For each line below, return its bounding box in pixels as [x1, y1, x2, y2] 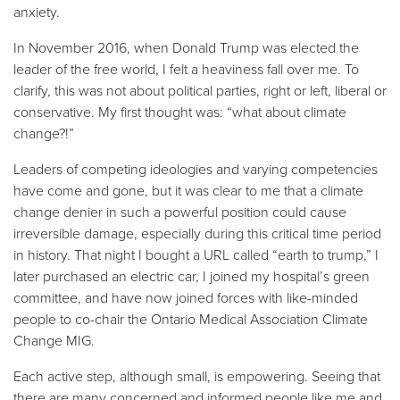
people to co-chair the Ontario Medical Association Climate [13, 308, 368, 329]
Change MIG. [13, 329, 95, 350]
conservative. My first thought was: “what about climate [13, 101, 346, 121]
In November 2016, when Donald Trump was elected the [13, 37, 359, 57]
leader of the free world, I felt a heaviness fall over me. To [13, 58, 359, 79]
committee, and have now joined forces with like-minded [13, 287, 358, 307]
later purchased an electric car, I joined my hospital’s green [13, 265, 370, 286]
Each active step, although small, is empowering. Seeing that [13, 365, 380, 386]
